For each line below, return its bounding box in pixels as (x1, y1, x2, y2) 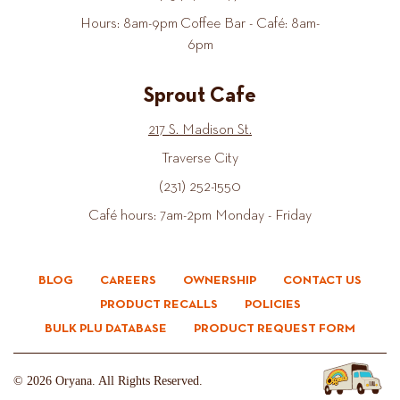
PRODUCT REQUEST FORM (194, 322, 355, 336)
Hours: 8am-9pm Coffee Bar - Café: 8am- (80, 17, 320, 32)
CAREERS (100, 274, 156, 287)
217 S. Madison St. (148, 123, 252, 138)
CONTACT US (283, 274, 362, 287)
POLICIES (244, 298, 301, 312)
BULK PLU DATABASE (45, 322, 167, 336)
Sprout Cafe (144, 85, 256, 107)
